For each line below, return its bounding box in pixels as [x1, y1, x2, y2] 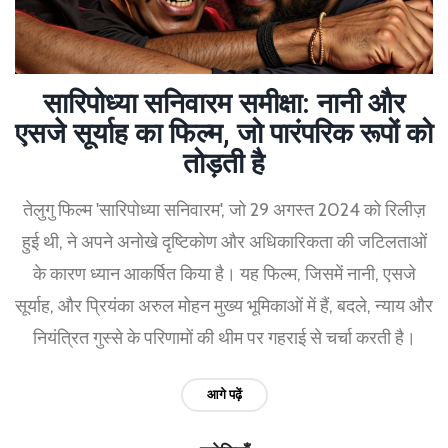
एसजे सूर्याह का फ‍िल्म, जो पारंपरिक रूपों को [15, 116, 433, 150]
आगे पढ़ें [206, 385, 242, 403]
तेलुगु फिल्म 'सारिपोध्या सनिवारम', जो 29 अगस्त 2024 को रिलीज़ [22, 198, 426, 221]
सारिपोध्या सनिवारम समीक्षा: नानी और [43, 86, 405, 120]
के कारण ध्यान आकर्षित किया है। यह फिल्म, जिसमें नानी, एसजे [32, 262, 416, 285]
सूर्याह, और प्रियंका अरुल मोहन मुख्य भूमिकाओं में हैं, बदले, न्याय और [15, 294, 433, 317]
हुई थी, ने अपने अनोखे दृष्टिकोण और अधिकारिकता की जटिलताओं [21, 230, 427, 253]
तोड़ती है [183, 146, 265, 180]
